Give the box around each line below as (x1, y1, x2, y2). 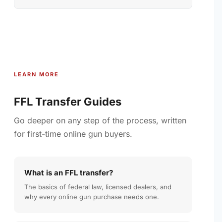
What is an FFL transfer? (24, 167, 113, 177)
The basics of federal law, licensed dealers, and (24, 182, 171, 191)
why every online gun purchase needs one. (24, 192, 159, 201)
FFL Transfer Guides (14, 95, 121, 108)
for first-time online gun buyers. (14, 128, 132, 139)
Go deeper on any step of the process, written (14, 115, 186, 125)
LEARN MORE (14, 70, 59, 78)
